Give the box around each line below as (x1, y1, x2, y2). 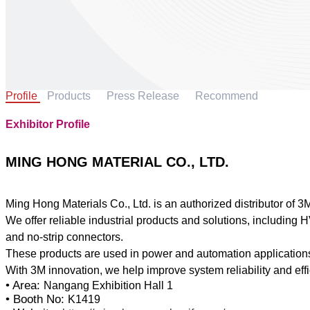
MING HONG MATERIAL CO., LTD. (6, 154, 229, 170)
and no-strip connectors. (6, 231, 123, 244)
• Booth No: (6, 293, 68, 307)
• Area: (6, 279, 44, 293)
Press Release (106, 90, 182, 102)
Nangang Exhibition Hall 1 (44, 280, 173, 292)
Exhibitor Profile (6, 118, 90, 130)
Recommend (194, 90, 258, 102)
